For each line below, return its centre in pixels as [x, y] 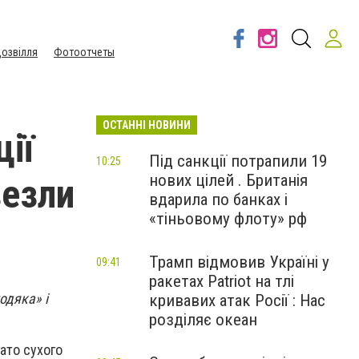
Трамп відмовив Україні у [239, 262]
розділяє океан [203, 320]
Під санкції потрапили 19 [238, 161]
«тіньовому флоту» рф [228, 219]
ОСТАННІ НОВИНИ [147, 125]
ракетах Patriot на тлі [222, 281]
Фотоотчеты [84, 52]
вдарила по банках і [218, 200]
